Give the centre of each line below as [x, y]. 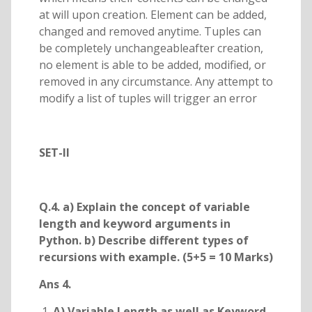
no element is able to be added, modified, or [152, 65]
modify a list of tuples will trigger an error [148, 99]
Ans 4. [55, 284]
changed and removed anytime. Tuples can [150, 32]
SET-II [54, 153]
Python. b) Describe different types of [143, 241]
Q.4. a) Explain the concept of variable [144, 207]
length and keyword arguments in [134, 224]
